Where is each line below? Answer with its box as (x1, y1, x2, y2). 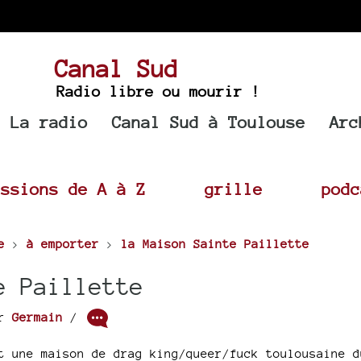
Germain (11, 309, 63, 324)
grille (205, 179, 263, 199)
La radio (10, 112, 89, 132)
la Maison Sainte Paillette (120, 237, 309, 251)
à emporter (26, 237, 99, 251)
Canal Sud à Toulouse (112, 112, 306, 132)
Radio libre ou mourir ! (56, 82, 260, 100)
